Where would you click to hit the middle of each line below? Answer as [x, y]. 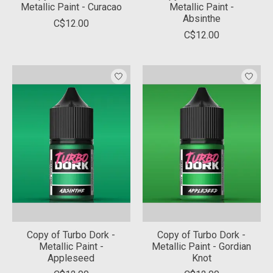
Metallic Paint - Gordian [202, 247]
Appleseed [71, 258]
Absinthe [201, 18]
